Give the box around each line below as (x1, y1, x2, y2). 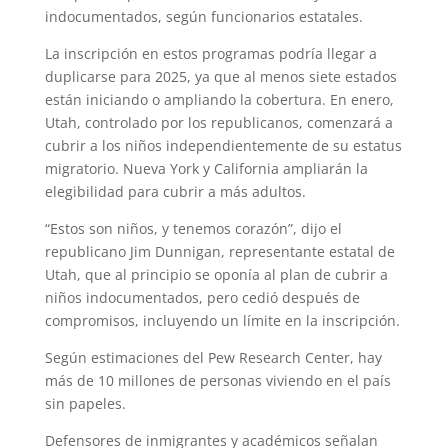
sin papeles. (44, 393, 126, 413)
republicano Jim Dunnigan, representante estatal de (44, 241, 395, 261)
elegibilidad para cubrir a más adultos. (44, 181, 306, 201)
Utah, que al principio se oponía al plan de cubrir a (44, 264, 388, 284)
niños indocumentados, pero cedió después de (44, 287, 360, 307)
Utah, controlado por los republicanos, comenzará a (44, 112, 393, 132)
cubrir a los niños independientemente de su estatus (44, 135, 402, 155)
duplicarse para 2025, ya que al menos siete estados (44, 66, 397, 86)
